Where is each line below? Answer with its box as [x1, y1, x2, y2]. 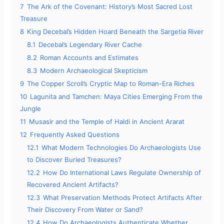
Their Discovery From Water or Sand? [27, 205, 143, 213]
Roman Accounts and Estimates [40, 53, 139, 61]
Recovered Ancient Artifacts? [27, 180, 119, 188]
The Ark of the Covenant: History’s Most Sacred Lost [27, 2, 193, 10]
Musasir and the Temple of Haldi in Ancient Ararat [29, 117, 185, 125]
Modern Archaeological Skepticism [40, 66, 148, 74]
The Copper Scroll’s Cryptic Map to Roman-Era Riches [27, 79, 195, 87]
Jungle [20, 104, 41, 112]
